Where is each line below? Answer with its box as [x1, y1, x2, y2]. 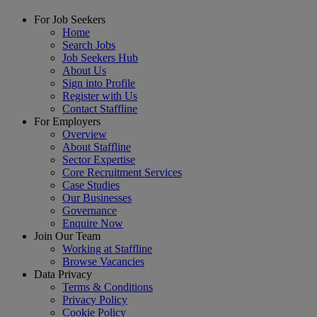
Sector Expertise [62, 154, 135, 166]
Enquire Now [62, 217, 123, 230]
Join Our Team [34, 230, 100, 243]
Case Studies [62, 179, 120, 192]
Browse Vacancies [62, 255, 144, 268]
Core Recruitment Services [62, 166, 182, 179]
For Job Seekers [34, 13, 105, 26]
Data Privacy [34, 268, 92, 281]
